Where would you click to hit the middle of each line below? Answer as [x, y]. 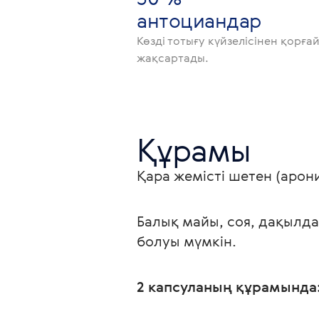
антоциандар [199, 20]
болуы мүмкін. [187, 241]
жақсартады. [173, 58]
